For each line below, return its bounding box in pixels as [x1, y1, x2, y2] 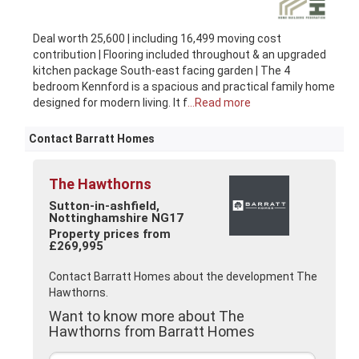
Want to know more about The [49, 307, 245, 325]
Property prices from [49, 226, 171, 241]
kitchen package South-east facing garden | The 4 [33, 63, 291, 77]
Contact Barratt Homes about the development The [49, 269, 318, 283]
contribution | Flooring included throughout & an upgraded [33, 47, 327, 61]
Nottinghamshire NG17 [49, 210, 184, 225]
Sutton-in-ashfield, [49, 198, 160, 213]
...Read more [188, 95, 252, 109]
